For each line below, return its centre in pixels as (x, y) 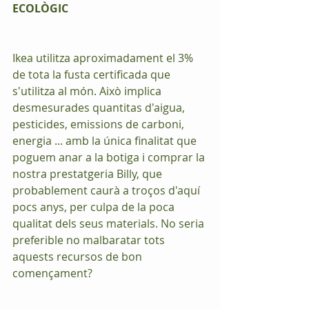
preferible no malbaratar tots (90, 240)
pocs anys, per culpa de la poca (95, 207)
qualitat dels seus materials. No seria (110, 224)
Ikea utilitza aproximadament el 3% (104, 58)
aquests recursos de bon (79, 257)
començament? (52, 273)
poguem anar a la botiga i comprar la (110, 158)
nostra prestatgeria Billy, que (89, 174)
